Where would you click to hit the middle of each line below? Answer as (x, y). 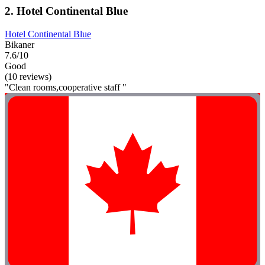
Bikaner (20, 45)
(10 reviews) (28, 77)
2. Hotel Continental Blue (66, 11)
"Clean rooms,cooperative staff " (66, 88)
